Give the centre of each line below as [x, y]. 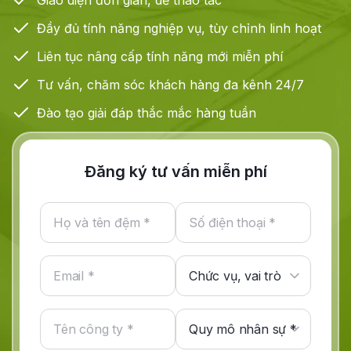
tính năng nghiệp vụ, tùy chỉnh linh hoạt [200, 29]
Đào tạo [60, 113]
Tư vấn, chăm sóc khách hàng [130, 85]
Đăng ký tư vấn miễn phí [175, 172]
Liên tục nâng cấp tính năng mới [134, 57]
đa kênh [248, 85]
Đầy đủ [58, 29]
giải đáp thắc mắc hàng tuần [170, 113]
